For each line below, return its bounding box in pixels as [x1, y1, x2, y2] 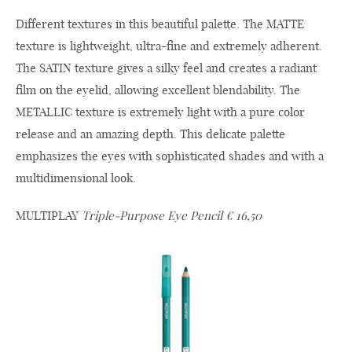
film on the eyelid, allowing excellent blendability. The [16, 82, 300, 98]
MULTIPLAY [16, 208, 82, 224]
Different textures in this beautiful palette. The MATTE [16, 16, 304, 32]
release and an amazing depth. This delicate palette [16, 126, 285, 142]
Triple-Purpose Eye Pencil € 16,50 [82, 208, 262, 224]
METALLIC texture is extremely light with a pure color [16, 104, 305, 120]
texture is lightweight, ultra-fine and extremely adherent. [16, 38, 322, 54]
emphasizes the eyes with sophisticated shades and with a [16, 148, 324, 164]
